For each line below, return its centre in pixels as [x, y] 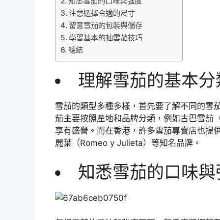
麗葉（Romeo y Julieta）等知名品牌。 [128, 143]
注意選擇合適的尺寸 [102, 13]
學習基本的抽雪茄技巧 [106, 37]
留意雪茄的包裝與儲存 [106, 25]
